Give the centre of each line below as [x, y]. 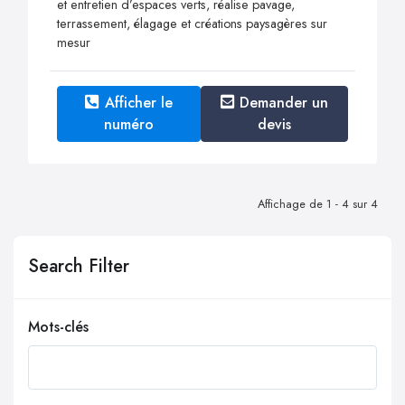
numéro [128, 124]
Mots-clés [58, 326]
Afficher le [138, 102]
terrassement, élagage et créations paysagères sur [192, 23]
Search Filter [79, 267]
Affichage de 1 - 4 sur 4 [318, 203]
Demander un [284, 102]
